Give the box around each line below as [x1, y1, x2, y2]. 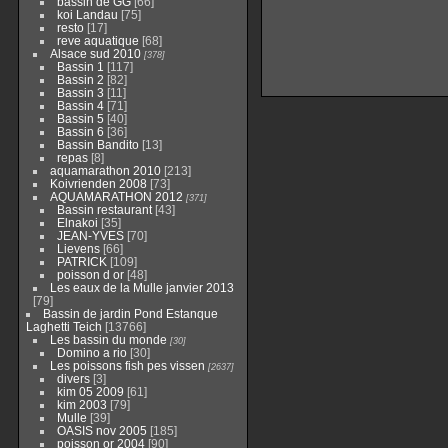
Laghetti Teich [25, 320, 102, 333]
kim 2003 [56, 398, 107, 411]
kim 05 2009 [56, 385, 124, 398]
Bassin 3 [56, 86, 104, 99]
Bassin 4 [56, 99, 104, 112]
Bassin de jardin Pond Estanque [42, 307, 218, 320]
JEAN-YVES [56, 229, 124, 242]
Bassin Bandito [56, 138, 139, 151]
